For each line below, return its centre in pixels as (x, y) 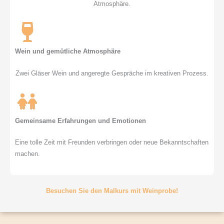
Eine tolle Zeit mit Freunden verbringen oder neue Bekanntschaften (112, 142)
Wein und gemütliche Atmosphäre (68, 51)
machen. (27, 154)
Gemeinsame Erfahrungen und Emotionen (80, 120)
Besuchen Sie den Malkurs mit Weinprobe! (112, 191)
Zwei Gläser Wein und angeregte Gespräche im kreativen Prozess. (112, 73)
